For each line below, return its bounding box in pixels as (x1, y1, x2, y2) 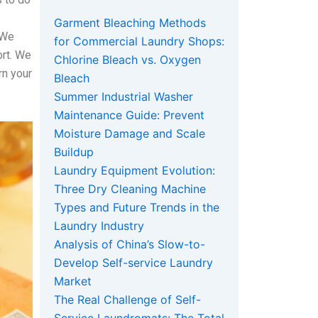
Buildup (54, 145, 94, 160)
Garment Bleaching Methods (54, 16, 206, 31)
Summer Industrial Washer (54, 89, 193, 104)
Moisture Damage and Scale (54, 126, 205, 141)
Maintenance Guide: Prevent (54, 108, 204, 123)
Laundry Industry (54, 219, 144, 234)
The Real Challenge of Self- (54, 292, 201, 307)
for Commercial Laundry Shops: (54, 34, 224, 49)
